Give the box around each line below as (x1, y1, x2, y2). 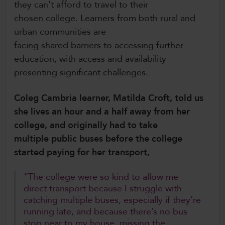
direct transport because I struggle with (24, 182, 182, 195)
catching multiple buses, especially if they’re (24, 194, 201, 207)
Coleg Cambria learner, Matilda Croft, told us (14, 92, 203, 105)
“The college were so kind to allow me (24, 171, 178, 184)
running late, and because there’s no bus (24, 205, 187, 218)
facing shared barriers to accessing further (14, 39, 183, 52)
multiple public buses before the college (14, 133, 182, 146)
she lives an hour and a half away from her (14, 105, 190, 119)
